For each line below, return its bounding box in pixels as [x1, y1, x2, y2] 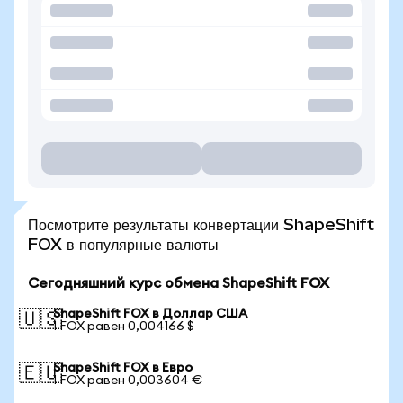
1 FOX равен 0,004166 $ [53, 320, 194, 333]
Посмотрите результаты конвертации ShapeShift [28, 215, 374, 234]
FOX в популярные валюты [28, 235, 219, 254]
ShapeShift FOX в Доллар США [53, 308, 247, 320]
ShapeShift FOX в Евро [53, 362, 193, 374]
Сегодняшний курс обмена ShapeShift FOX [28, 276, 329, 291]
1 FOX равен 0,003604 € [53, 374, 202, 387]
